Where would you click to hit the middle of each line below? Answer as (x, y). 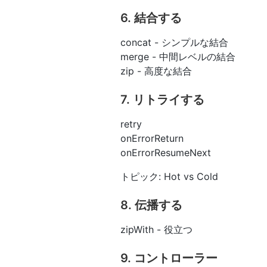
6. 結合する (151, 18)
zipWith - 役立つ (156, 229)
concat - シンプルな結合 (174, 42)
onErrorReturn (152, 138)
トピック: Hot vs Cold (169, 176)
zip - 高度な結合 (156, 71)
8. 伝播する (151, 205)
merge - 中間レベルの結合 (178, 56)
